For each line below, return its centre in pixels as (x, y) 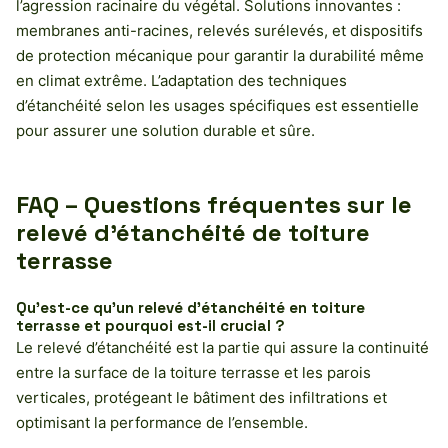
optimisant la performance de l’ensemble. (162, 423)
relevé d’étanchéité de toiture (193, 233)
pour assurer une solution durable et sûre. (165, 131)
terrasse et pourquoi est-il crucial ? (150, 326)
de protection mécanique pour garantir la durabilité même (220, 56)
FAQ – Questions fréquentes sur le (214, 205)
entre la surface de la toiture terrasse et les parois (193, 373)
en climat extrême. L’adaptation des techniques (181, 81)
